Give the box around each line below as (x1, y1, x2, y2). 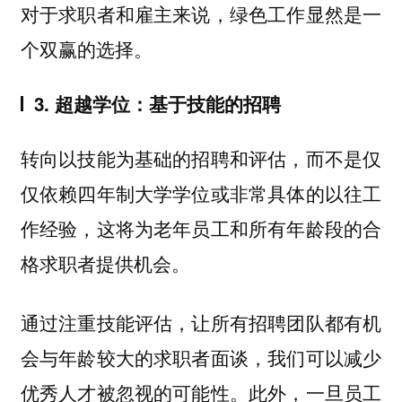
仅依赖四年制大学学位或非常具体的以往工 (20, 179, 382, 206)
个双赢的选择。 (20, 35, 153, 63)
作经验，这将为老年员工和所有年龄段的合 (20, 214, 382, 241)
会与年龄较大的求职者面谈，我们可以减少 (20, 344, 382, 371)
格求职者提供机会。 (20, 249, 190, 276)
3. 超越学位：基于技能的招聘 (33, 91, 281, 117)
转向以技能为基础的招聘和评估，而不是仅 (20, 144, 382, 171)
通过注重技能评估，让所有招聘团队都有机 (20, 309, 382, 336)
